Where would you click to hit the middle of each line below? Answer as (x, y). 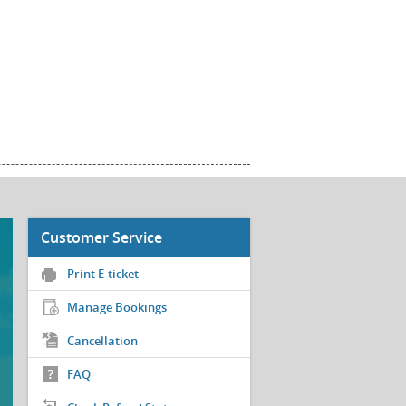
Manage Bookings (117, 308)
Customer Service (101, 238)
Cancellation (102, 341)
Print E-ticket (103, 274)
